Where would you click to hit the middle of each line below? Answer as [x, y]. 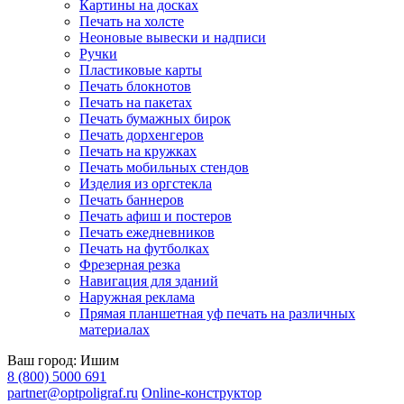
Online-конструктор [202, 393]
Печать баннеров [132, 200]
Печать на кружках [138, 151]
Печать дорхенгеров [142, 135]
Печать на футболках [144, 248]
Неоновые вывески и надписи [173, 37]
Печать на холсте [132, 21]
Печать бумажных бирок [155, 119]
